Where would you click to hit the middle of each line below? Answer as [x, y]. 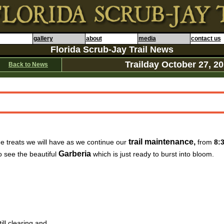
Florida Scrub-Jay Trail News [112, 49]
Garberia [76, 154]
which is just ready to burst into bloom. [153, 154]
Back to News [28, 64]
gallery [43, 38]
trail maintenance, [162, 142]
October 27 [185, 64]
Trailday [143, 64]
